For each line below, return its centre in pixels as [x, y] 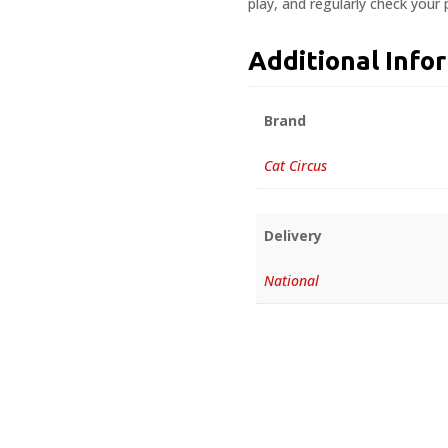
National [292, 281]
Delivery [293, 236]
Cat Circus [296, 166]
